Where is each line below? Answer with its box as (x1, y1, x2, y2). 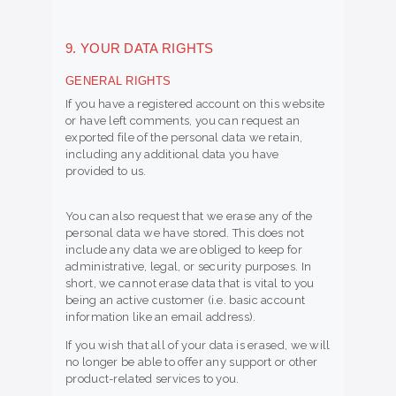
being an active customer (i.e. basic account (65, 293, 306, 308)
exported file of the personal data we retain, (65, 131, 303, 145)
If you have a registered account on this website (65, 97, 325, 111)
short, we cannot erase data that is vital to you (65, 277, 315, 291)
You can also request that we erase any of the (65, 209, 313, 224)
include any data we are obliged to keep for (65, 243, 302, 257)
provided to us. (65, 164, 147, 179)
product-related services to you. (65, 372, 240, 386)
